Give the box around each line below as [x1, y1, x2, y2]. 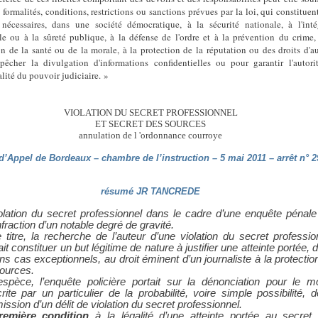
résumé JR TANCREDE [101, 186, 200, 197]
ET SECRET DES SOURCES [95, 119, 206, 129]
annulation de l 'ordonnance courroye [79, 130, 222, 141]
